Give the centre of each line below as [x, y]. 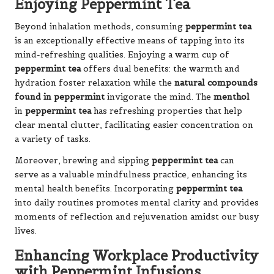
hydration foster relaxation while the [94, 83]
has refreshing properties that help [167, 111]
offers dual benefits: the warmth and [160, 69]
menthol [231, 97]
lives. [26, 231]
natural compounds [216, 83]
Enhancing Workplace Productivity [137, 256]
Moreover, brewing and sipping [83, 161]
